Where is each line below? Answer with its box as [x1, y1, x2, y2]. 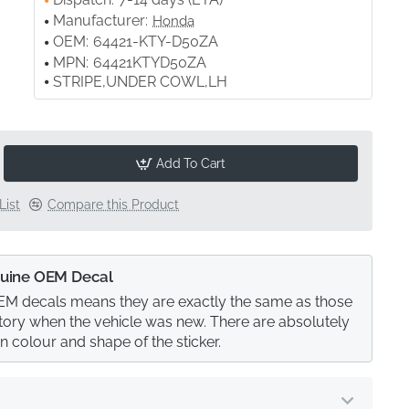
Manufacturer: [53, 12, 149, 29]
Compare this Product [47, 197, 180, 212]
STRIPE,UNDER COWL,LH [53, 73, 228, 90]
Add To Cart [156, 156, 226, 171]
